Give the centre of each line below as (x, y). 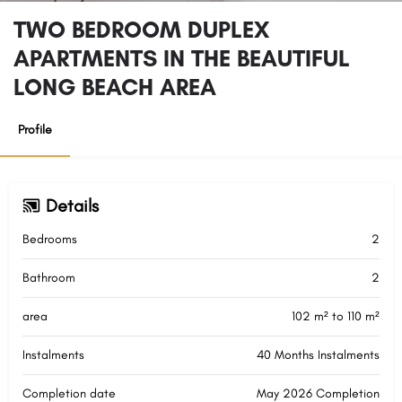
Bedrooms (50, 239)
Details (72, 205)
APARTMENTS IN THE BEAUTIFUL (182, 58)
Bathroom (49, 278)
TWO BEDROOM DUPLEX (141, 30)
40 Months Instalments (318, 355)
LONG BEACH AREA (115, 87)
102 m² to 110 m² (336, 316)
